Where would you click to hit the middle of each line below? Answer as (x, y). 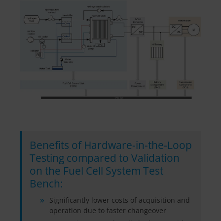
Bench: (46, 184)
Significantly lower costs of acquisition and (120, 200)
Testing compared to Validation (105, 158)
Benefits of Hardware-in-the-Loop (111, 145)
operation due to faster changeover (108, 211)
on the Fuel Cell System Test (96, 171)
